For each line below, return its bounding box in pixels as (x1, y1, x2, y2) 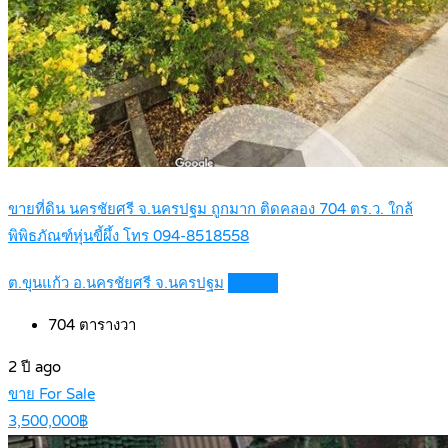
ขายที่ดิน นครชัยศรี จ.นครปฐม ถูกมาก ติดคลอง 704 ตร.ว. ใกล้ (8, 200, 413, 219)
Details (229, 274, 277, 293)
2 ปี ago (8, 358, 61, 377)
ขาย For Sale (8, 385, 95, 404)
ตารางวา (75, 316, 136, 335)
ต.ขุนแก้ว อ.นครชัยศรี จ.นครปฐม (8, 274, 224, 293)
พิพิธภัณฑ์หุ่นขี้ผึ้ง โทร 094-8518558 (8, 227, 249, 246)
